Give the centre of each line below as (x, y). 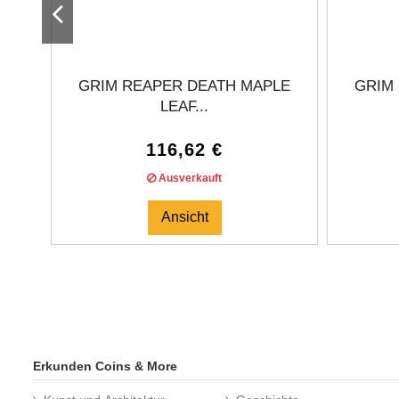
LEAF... (184, 106)
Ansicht (184, 217)
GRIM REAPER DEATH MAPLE (184, 85)
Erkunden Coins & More (105, 366)
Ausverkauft (189, 179)
